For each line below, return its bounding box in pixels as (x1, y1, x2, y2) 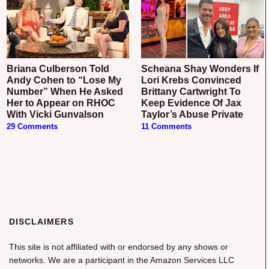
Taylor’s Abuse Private (141, 109, 244, 120)
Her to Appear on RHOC (6, 98, 115, 109)
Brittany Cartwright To (141, 86, 241, 97)
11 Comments (141, 122, 192, 131)
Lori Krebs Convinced (141, 75, 242, 86)
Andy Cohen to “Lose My (6, 75, 121, 86)
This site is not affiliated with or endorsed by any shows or (9, 242, 229, 252)
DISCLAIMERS (9, 217, 74, 227)
